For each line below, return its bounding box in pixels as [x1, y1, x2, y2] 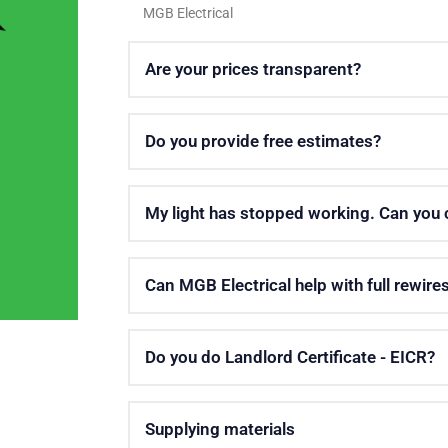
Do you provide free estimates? [144, 131, 381, 151]
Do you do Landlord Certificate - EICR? [144, 347, 435, 367]
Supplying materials [144, 419, 295, 439]
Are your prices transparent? [144, 59, 361, 79]
